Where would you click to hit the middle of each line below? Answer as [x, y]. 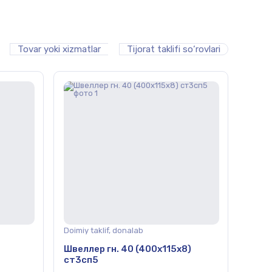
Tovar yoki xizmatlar [59, 49]
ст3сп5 [81, 260]
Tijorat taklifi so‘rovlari [174, 49]
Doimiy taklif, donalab [104, 230]
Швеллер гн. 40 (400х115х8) [127, 249]
